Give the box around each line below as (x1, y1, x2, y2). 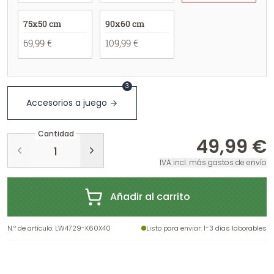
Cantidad (37, 128, 74, 139)
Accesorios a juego (26, 97, 107, 109)
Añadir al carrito (109, 190, 190, 204)
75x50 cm (23, 18, 61, 29)
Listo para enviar (146, 223, 201, 233)
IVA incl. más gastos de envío (160, 157, 267, 168)
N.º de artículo (7, 223, 52, 233)
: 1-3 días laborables (201, 223, 267, 233)
